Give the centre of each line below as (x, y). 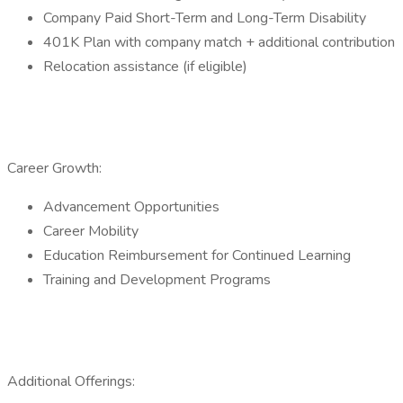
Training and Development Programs (159, 280)
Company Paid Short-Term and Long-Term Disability (206, 18)
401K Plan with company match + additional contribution (219, 42)
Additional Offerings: (71, 381)
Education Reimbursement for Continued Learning (197, 255)
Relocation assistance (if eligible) (145, 67)
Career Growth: (54, 168)
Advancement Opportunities (131, 207)
